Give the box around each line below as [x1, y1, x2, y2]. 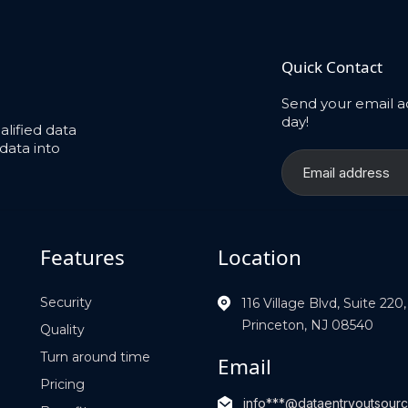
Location [218, 242, 301, 271]
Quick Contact [281, 56, 383, 78]
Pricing [40, 375, 85, 393]
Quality [40, 321, 85, 338]
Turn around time [40, 348, 150, 365]
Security [40, 293, 92, 311]
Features [40, 242, 125, 271]
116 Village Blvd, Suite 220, [241, 294, 406, 311]
